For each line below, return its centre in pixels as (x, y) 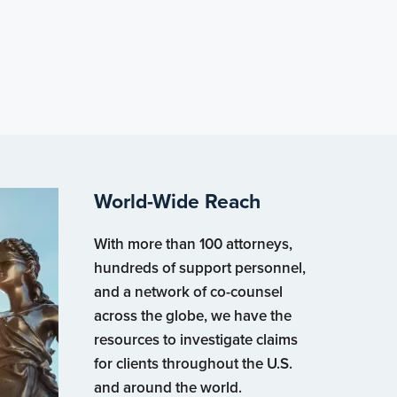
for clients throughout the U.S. (193, 363)
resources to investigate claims (196, 339)
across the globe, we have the (193, 315)
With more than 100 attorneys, (193, 244)
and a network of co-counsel (188, 292)
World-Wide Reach (177, 201)
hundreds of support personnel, (200, 268)
